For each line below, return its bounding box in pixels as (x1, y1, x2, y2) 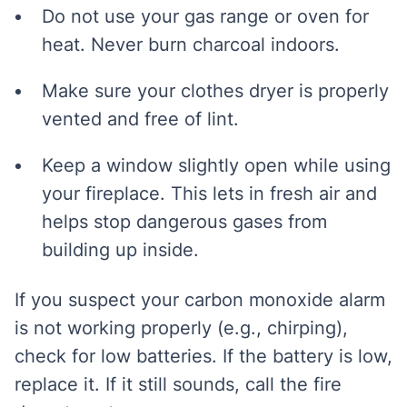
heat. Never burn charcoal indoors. (42, 34, 340, 55)
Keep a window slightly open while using (42, 154, 391, 176)
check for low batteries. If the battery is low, (15, 345, 392, 367)
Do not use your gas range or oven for (42, 5, 369, 27)
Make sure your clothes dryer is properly (42, 80, 389, 102)
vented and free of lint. (42, 108, 239, 130)
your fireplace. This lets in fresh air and (42, 183, 377, 204)
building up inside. (42, 239, 199, 261)
